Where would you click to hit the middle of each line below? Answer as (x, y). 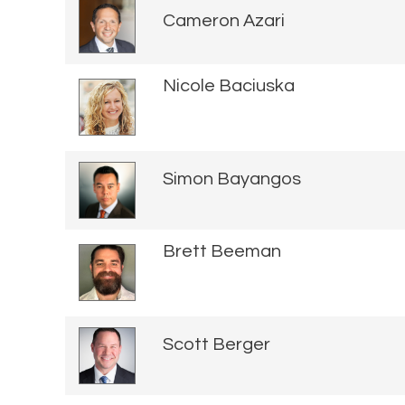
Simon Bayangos (232, 179)
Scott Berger (217, 345)
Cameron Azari (224, 21)
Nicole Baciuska (229, 85)
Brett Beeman (222, 251)
